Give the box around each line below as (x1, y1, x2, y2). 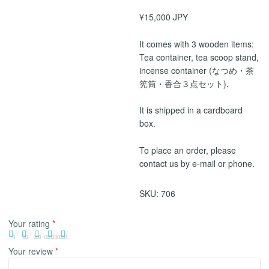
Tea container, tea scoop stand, (139, 50, 259, 63)
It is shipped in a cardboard (139, 104, 243, 116)
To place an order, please (139, 144, 237, 156)
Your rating (8, 217, 52, 229)
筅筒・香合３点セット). (139, 77, 229, 89)
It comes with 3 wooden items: (139, 37, 255, 50)
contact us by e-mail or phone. (139, 157, 255, 169)
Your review (8, 244, 55, 257)
